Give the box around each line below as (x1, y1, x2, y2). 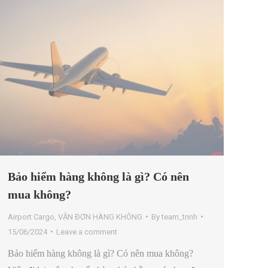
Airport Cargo (8, 212, 54, 221)
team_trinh (162, 212, 197, 221)
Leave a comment (56, 227, 117, 236)
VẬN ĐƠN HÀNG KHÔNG (58, 212, 142, 221)
